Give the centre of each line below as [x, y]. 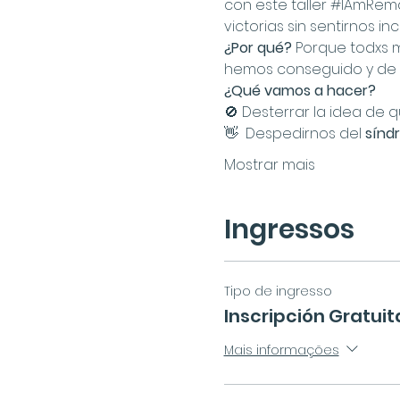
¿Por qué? [259, 48]
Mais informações [281, 350]
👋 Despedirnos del [294, 133]
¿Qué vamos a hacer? [300, 91]
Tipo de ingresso [278, 291]
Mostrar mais [269, 165]
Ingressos [289, 229]
